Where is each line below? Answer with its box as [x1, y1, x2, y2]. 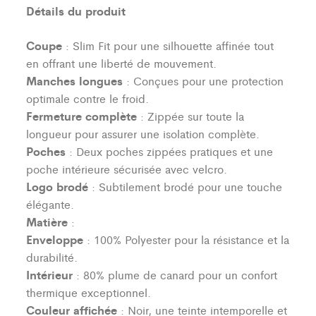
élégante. [26, 196, 75, 213]
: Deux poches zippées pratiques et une [66, 143, 274, 160]
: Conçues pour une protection [123, 73, 284, 90]
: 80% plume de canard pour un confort [73, 267, 278, 284]
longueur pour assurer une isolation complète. [26, 126, 260, 142]
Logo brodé [26, 178, 89, 195]
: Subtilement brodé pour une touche [88, 178, 283, 195]
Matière [26, 213, 68, 231]
